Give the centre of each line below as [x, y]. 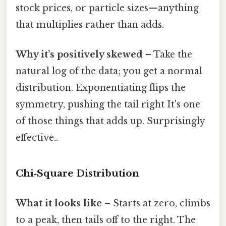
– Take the [167, 54]
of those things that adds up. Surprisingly [110, 121]
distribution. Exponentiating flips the [101, 88]
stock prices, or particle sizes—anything [107, 8]
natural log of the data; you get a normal [109, 71]
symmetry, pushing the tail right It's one [108, 104]
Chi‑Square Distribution [77, 173]
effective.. [37, 137]
